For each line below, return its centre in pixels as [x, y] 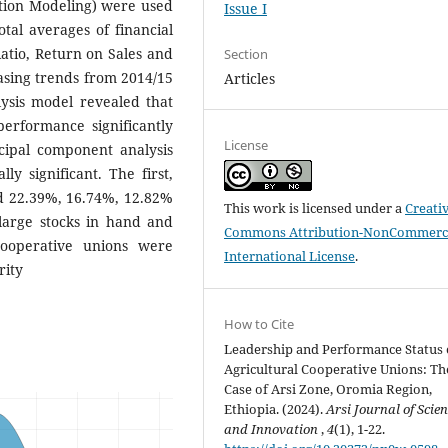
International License [290, 256]
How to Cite [259, 324]
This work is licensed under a [315, 208]
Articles [250, 79]
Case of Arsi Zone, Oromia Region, [328, 389]
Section [246, 54]
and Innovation [273, 429]
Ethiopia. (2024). [275, 409]
